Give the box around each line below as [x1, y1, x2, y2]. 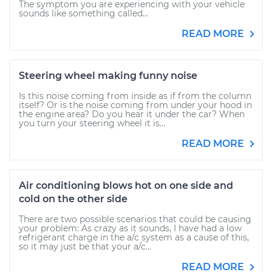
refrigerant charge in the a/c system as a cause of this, [19, 232, 249, 243]
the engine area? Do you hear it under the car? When [19, 109, 245, 120]
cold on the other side [19, 193, 127, 205]
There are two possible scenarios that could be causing [19, 214, 251, 225]
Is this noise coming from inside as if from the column [19, 90, 251, 101]
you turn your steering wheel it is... [19, 118, 165, 129]
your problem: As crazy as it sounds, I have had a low [19, 223, 242, 234]
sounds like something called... [19, 8, 148, 19]
